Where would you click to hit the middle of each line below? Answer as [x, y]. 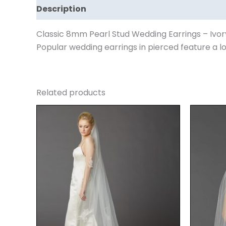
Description [61, 9]
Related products [71, 93]
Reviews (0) [121, 9]
